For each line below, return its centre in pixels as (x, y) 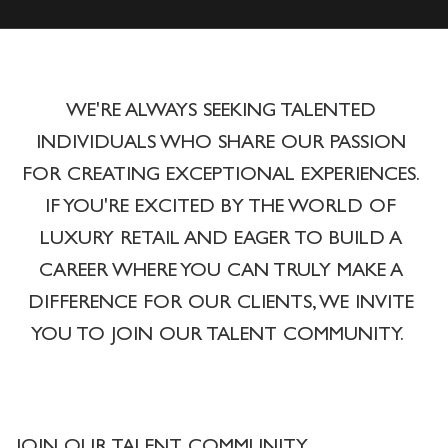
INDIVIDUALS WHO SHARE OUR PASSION (220, 144)
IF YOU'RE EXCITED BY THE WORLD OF (220, 208)
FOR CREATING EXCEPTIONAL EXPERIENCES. (220, 176)
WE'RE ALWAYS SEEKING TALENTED (220, 112)
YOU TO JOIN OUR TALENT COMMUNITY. (220, 336)
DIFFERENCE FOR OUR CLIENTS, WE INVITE (220, 304)
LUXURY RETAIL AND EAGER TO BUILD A (220, 240)
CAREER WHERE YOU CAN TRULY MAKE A (220, 272)
